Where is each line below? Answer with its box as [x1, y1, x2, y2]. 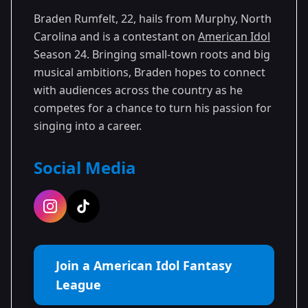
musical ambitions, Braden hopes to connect [34, 64, 265, 80]
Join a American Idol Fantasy [56, 256, 232, 274]
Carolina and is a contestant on [34, 28, 198, 44]
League [56, 276, 101, 293]
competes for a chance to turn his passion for [34, 100, 272, 115]
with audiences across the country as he [34, 82, 243, 98]
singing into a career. [34, 118, 142, 133]
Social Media [34, 155, 136, 179]
